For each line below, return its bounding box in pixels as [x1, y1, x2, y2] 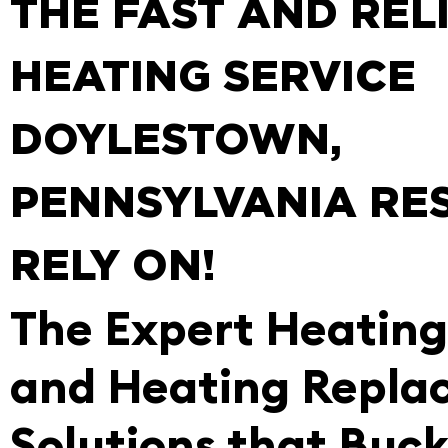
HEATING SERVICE [10, 57, 416, 101]
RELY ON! [10, 246, 215, 290]
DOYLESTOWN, [10, 120, 342, 164]
